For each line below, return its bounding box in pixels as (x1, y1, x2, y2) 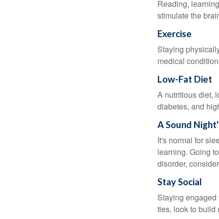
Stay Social (157, 176, 202, 187)
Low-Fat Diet (157, 74, 212, 85)
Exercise (157, 28, 192, 39)
